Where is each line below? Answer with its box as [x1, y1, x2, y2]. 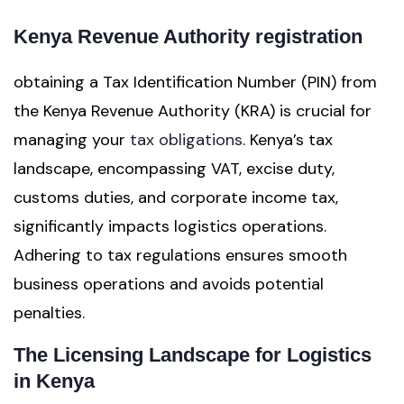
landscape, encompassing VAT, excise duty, [14, 158, 335, 179]
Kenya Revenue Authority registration [14, 25, 363, 48]
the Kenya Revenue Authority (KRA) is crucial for [14, 100, 372, 122]
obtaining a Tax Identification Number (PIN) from [14, 71, 377, 93]
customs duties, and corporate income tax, [14, 187, 338, 208]
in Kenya [14, 370, 95, 392]
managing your [14, 129, 125, 151]
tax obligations [125, 129, 243, 151]
